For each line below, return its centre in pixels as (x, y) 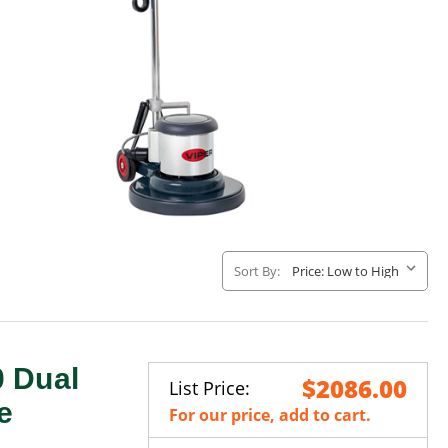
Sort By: (257, 270)
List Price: (209, 387)
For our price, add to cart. (270, 414)
